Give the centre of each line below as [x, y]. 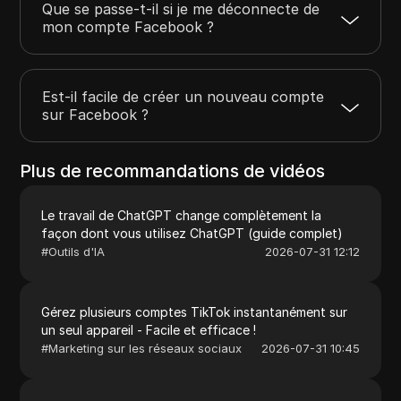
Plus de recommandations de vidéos [173, 171]
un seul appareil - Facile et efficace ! [149, 329]
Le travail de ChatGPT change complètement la [182, 215]
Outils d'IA [77, 251]
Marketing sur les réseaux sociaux [145, 348]
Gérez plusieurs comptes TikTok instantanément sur [195, 311]
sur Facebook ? [96, 114]
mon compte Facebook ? [128, 26]
